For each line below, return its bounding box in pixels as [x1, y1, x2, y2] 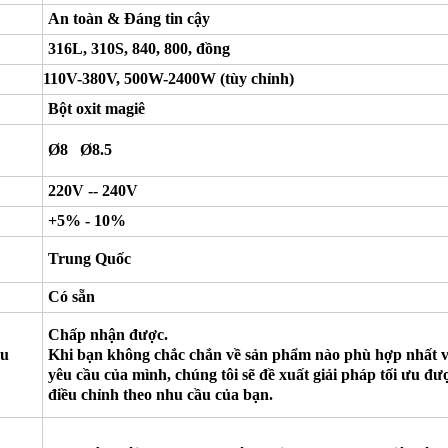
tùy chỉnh [225, 70, 289, 88]
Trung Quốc [48, 250, 131, 268]
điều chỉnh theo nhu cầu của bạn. [48, 386, 273, 404]
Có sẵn [48, 288, 95, 306]
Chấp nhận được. [48, 326, 172, 344]
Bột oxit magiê [48, 100, 145, 118]
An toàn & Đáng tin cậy [48, 10, 210, 28]
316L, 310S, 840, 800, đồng [48, 40, 230, 58]
